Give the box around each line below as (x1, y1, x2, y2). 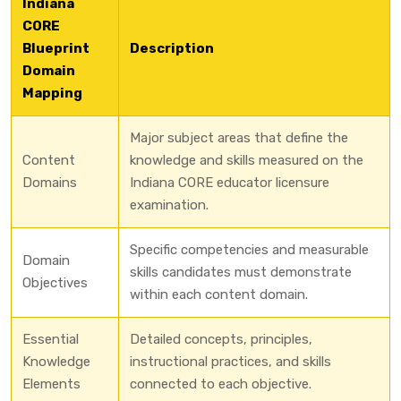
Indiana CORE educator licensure (130, 174, 329, 191)
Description (130, 39, 214, 56)
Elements (22, 375, 81, 392)
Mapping (22, 84, 82, 101)
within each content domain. (130, 286, 308, 303)
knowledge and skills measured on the (130, 151, 363, 168)
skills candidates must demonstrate (130, 263, 352, 280)
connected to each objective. (130, 375, 311, 392)
